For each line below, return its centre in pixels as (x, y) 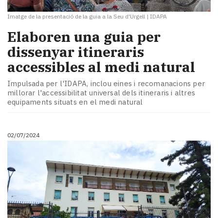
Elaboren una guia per (84, 37)
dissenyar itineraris (76, 52)
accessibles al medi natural (101, 67)
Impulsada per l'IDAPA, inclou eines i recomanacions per (106, 83)
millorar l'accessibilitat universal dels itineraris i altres (101, 92)
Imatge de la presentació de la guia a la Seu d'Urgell (76, 17)
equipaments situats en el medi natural (75, 102)
